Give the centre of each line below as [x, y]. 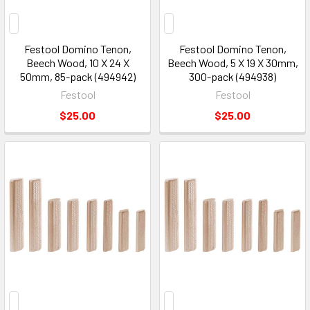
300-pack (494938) [232, 76]
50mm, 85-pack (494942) [77, 76]
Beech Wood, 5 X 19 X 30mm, [232, 62]
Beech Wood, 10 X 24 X [77, 62]
